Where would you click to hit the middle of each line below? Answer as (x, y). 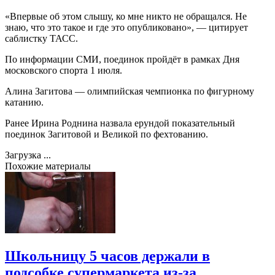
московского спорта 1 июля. (64, 70)
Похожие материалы (48, 166)
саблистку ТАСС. (41, 38)
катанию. (24, 102)
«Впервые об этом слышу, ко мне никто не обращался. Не (126, 16)
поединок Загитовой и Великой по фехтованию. (107, 134)
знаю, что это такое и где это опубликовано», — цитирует (126, 27)
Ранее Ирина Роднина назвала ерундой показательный (120, 123)
